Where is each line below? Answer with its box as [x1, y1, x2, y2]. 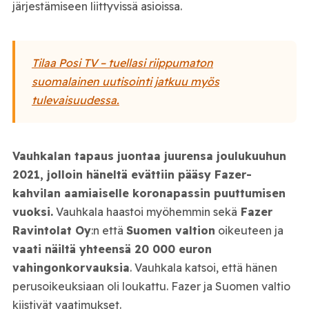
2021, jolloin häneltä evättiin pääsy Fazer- [12, 168, 252, 182]
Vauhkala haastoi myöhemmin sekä [52, 205, 237, 219]
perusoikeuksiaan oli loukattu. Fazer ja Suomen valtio [12, 279, 290, 294]
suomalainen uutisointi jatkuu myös [31, 74, 219, 88]
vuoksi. [12, 205, 53, 219]
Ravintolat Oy [12, 223, 91, 238]
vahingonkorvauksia [12, 261, 130, 275]
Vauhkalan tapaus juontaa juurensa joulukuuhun [12, 149, 286, 163]
